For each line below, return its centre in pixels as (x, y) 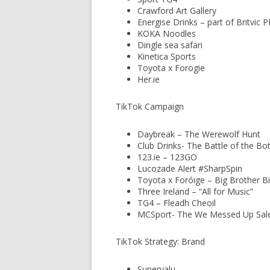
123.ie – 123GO (167, 157)
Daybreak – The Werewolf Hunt (199, 134)
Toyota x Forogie (171, 68)
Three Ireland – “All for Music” (195, 191)
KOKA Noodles (167, 33)
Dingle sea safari (170, 45)
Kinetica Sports (167, 56)
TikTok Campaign (150, 106)
